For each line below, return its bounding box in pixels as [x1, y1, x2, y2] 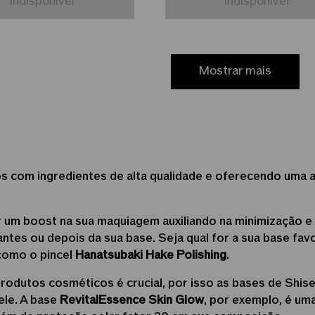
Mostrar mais [198, 65, 271, 78]
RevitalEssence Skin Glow [60, 293, 204, 307]
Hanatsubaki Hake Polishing [75, 248, 226, 262]
